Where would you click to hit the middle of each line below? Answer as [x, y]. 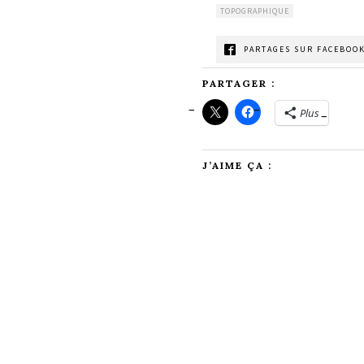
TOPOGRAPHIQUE [254, 11]
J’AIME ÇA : [237, 165]
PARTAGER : [239, 83]
